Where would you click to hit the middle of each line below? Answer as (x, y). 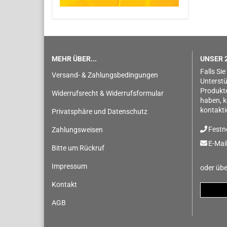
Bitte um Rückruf (78, 148)
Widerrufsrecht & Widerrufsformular (108, 93)
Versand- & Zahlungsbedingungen (105, 75)
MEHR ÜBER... (74, 59)
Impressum (69, 166)
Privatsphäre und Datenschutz (100, 111)
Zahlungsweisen (77, 130)
